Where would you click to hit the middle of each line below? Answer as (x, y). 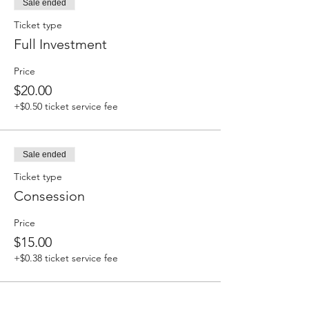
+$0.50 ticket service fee (66, 106)
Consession (49, 196)
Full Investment (60, 44)
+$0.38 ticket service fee (66, 258)
